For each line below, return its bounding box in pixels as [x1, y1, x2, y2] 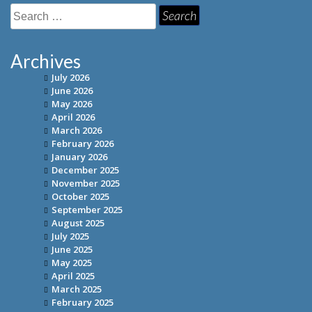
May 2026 [52, 97, 92, 111]
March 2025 [52, 283, 102, 296]
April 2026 [52, 111, 95, 124]
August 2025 [52, 217, 104, 230]
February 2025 [52, 296, 114, 309]
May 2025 [52, 256, 92, 270]
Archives [10, 50, 81, 73]
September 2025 [52, 203, 123, 217]
